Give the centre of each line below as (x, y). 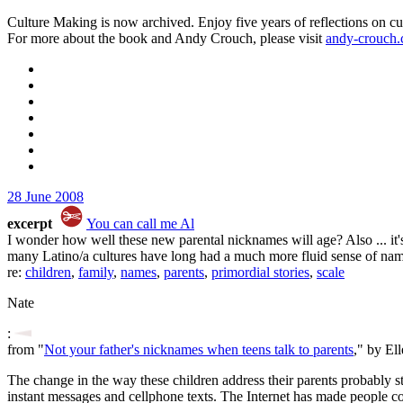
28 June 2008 (45, 197)
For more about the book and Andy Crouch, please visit (166, 38)
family (96, 272)
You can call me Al (140, 224)
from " (26, 349)
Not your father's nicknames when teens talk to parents (199, 349)
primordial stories (260, 272)
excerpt (31, 224)
